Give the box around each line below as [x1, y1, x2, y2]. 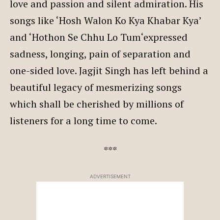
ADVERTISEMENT [89, 173, 131, 179]
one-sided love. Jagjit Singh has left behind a [10, 63, 208, 77]
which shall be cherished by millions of [10, 97, 184, 110]
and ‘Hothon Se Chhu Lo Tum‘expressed [10, 30, 188, 44]
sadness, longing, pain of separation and [10, 47, 191, 60]
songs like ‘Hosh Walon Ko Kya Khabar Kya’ [10, 13, 201, 27]
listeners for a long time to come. [10, 113, 157, 127]
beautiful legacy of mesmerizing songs [10, 80, 182, 94]
